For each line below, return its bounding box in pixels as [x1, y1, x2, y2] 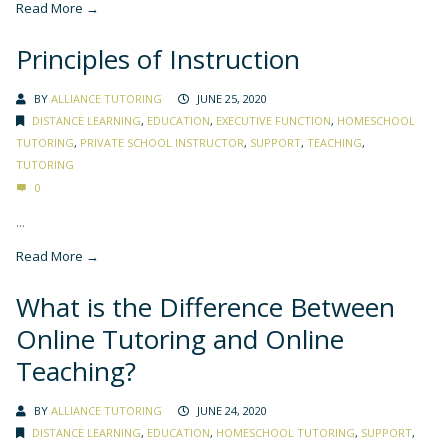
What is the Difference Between [16, 288, 395, 325]
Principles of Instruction [16, 40, 300, 77]
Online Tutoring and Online [16, 320, 344, 357]
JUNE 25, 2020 [197, 90, 267, 106]
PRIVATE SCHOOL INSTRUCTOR [80, 134, 244, 150]
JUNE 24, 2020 [197, 402, 267, 418]
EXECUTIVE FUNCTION [216, 112, 331, 128]
